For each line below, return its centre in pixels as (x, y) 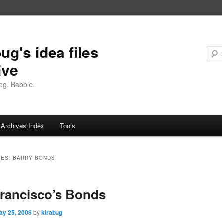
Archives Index (23, 126)
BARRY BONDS (34, 158)
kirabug (52, 212)
